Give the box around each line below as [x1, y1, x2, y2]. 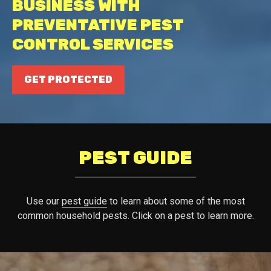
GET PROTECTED [24, 74, 113, 85]
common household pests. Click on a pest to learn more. [17, 210, 254, 221]
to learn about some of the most [106, 195, 245, 207]
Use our [26, 195, 62, 207]
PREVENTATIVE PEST [12, 16, 183, 34]
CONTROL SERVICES [12, 35, 174, 54]
